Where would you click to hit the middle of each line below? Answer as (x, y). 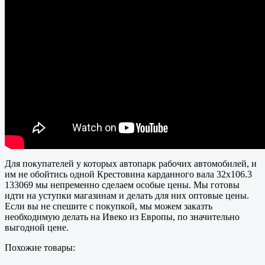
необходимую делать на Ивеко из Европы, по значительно (122, 216)
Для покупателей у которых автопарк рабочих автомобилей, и (131, 163)
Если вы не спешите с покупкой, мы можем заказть (109, 206)
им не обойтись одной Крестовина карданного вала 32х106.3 (128, 174)
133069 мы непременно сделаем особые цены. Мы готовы (122, 185)
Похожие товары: (40, 247)
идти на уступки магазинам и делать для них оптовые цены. (127, 195)
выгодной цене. (37, 227)
